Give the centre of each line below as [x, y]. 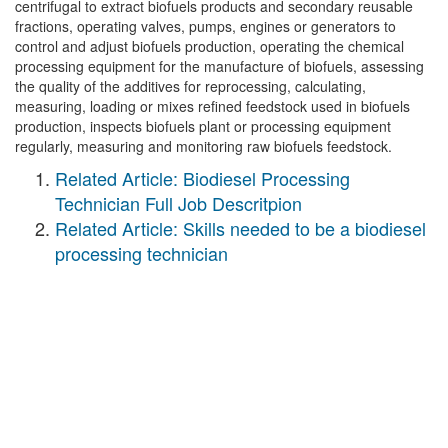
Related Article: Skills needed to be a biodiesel [240, 228]
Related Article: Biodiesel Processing [202, 178]
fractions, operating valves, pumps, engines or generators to [205, 26]
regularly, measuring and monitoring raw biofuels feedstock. [203, 146]
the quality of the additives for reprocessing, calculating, [190, 86]
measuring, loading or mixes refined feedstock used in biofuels [212, 106]
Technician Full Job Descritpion [178, 203]
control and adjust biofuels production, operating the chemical [209, 46]
